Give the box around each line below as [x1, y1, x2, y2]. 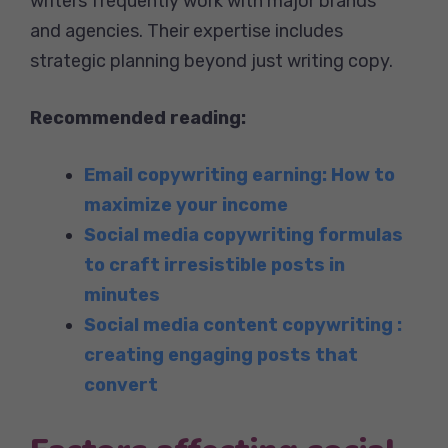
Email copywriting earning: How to [84, 163, 395, 186]
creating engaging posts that [84, 343, 358, 366]
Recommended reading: [30, 106, 246, 129]
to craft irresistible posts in [84, 253, 345, 276]
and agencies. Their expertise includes [30, 19, 343, 42]
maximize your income [84, 193, 288, 216]
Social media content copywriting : [84, 313, 402, 336]
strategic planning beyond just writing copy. [30, 49, 393, 72]
